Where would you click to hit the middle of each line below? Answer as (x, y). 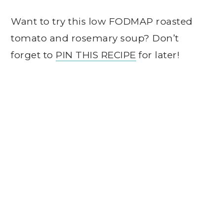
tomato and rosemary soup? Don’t (95, 38)
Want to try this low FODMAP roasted (102, 21)
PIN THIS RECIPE (96, 55)
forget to (34, 55)
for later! (158, 55)
